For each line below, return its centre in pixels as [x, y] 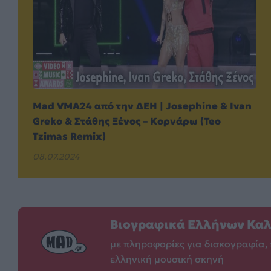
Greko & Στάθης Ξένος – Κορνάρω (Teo [127, 121]
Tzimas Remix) [69, 136]
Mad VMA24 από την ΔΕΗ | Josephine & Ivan [142, 106]
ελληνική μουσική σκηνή [167, 259]
